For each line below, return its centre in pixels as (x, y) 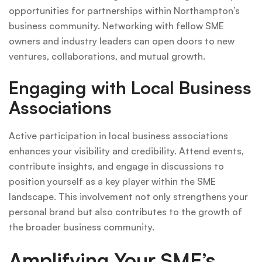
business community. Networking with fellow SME (116, 25)
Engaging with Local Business (130, 87)
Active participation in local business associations (118, 135)
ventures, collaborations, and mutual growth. (107, 56)
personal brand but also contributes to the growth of (125, 211)
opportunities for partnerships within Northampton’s (124, 10)
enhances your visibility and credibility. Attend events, (126, 151)
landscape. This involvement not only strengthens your (128, 196)
